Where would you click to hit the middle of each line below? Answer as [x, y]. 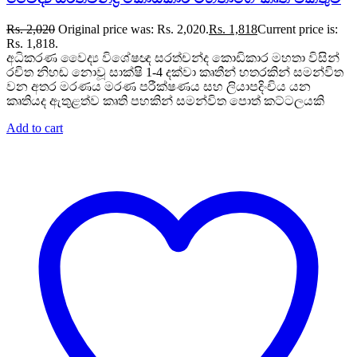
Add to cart [35, 127]
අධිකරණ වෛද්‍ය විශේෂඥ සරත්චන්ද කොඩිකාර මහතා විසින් [173, 57]
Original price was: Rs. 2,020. [133, 29]
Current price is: [298, 29]
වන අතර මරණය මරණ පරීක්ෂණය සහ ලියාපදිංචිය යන [159, 86]
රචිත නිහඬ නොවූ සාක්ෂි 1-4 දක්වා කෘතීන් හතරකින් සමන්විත [175, 72]
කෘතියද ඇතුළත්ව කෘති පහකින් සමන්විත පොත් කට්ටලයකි [165, 100]
